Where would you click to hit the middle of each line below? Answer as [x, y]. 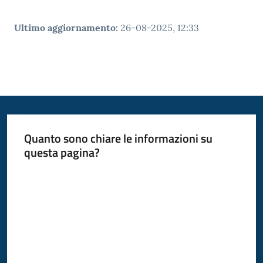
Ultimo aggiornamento [65, 28]
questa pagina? [62, 153]
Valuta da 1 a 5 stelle [59, 174]
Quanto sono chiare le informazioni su [118, 139]
